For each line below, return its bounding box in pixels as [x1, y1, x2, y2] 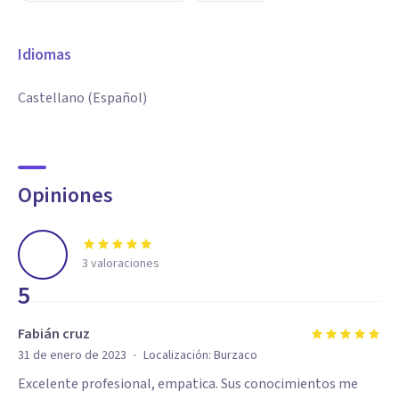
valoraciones [88, 255, 159, 273]
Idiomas [18, 44, 71, 66]
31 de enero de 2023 [18, 346, 126, 364]
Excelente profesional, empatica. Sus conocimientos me [18, 374, 358, 394]
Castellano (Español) [18, 88, 147, 108]
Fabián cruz [18, 324, 90, 344]
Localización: [143, 346, 214, 364]
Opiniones [18, 180, 113, 211]
